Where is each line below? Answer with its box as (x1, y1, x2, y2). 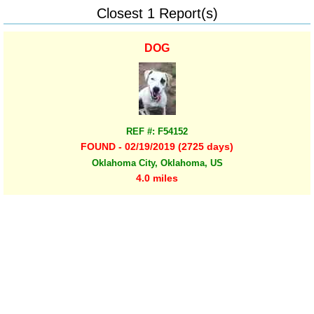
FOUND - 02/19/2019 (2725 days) (81, 141, 233, 153)
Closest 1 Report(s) (96, 5, 218, 21)
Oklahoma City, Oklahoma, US (91, 157, 223, 168)
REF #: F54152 (126, 126, 188, 137)
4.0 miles (136, 172, 178, 184)
